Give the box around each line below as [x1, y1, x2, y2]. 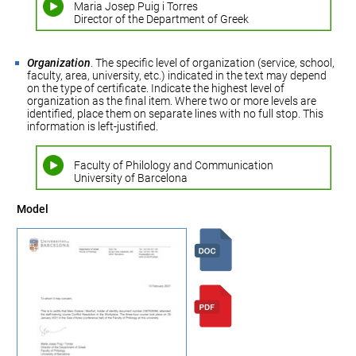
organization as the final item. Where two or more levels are [27, 95, 317, 107]
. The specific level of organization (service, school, [91, 56, 335, 69]
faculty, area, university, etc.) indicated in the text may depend [27, 69, 327, 82]
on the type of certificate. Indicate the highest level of [27, 82, 285, 95]
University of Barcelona [73, 172, 188, 184]
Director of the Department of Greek [73, 13, 249, 25]
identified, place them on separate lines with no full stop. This [27, 107, 324, 120]
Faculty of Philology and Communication [73, 159, 273, 172]
